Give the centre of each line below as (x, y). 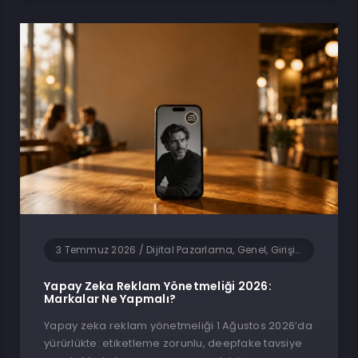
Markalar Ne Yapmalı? (110, 299)
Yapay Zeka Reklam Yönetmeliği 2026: (158, 286)
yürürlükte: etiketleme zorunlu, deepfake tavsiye (173, 344)
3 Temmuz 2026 (96, 250)
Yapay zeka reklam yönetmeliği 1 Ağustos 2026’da (178, 326)
